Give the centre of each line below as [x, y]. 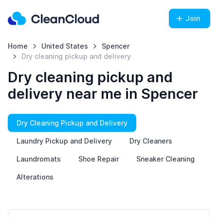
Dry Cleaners [151, 141]
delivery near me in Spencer [103, 94]
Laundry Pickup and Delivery [64, 141]
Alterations [35, 177]
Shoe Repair [99, 159]
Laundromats [39, 159]
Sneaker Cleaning [165, 159]
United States [64, 46]
